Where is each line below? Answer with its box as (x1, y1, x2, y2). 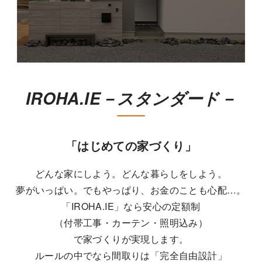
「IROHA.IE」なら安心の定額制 (61, 199, 201, 213)
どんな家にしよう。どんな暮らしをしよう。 (35, 166, 227, 180)
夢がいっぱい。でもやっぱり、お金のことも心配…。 (16, 182, 246, 196)
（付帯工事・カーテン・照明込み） (54, 215, 208, 229)
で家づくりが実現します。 (73, 232, 189, 246)
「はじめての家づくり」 (65, 136, 197, 154)
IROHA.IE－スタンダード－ (25, 86, 237, 110)
